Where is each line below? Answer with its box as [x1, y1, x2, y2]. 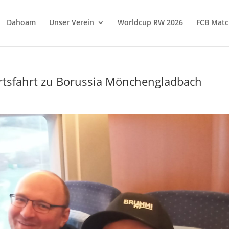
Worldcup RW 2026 [117, 17, 183, 27]
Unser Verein [49, 17, 94, 27]
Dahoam [6, 17, 36, 27]
